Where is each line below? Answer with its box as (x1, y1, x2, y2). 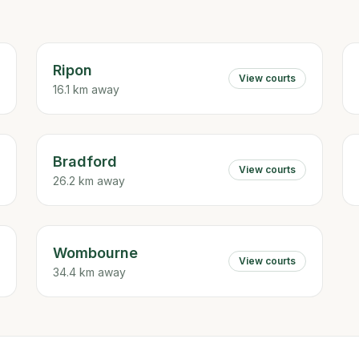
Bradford (53, 153, 118, 170)
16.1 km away (53, 83, 120, 96)
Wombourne (53, 244, 139, 261)
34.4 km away (53, 265, 127, 279)
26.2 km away (53, 174, 126, 188)
